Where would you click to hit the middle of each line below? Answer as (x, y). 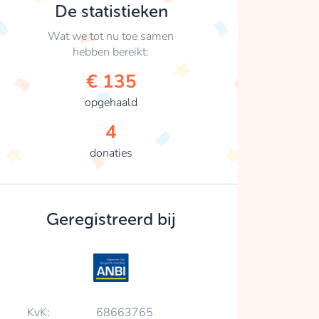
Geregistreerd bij (111, 219)
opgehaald (111, 102)
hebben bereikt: (111, 52)
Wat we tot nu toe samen (111, 36)
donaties (111, 153)
